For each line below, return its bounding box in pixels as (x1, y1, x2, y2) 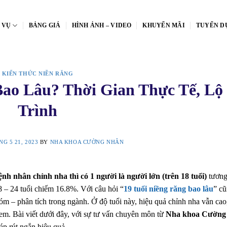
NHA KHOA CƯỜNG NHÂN (50, 138, 124, 145)
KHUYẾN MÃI (142, 21, 185, 29)
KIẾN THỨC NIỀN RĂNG (2, 70, 73, 77)
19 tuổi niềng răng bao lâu (124, 184, 213, 193)
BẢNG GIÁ (28, 21, 61, 29)
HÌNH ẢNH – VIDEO (71, 21, 132, 29)
